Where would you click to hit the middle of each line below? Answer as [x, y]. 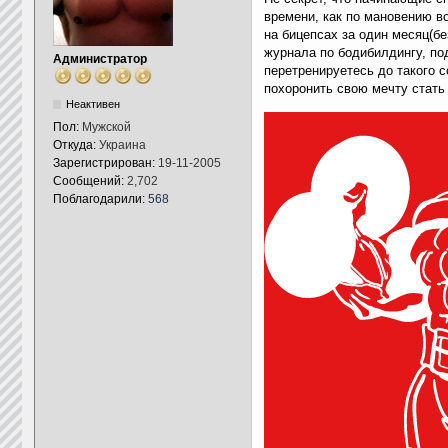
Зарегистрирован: [105, 163]
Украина [122, 145]
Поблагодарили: [100, 199]
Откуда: [75, 145]
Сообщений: [89, 181]
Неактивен [92, 104]
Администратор [99, 59]
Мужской [106, 127]
